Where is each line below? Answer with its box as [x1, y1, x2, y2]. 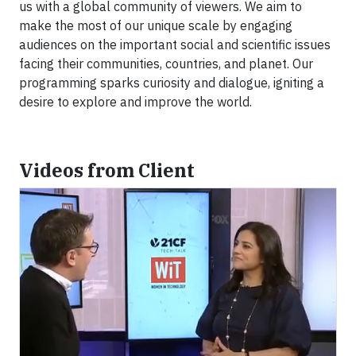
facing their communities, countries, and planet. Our [19, 55, 313, 72]
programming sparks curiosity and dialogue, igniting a [19, 74, 324, 91]
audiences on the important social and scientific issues [19, 36, 331, 52]
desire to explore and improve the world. [19, 93, 252, 110]
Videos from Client [19, 157, 195, 182]
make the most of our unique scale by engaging [19, 17, 292, 33]
